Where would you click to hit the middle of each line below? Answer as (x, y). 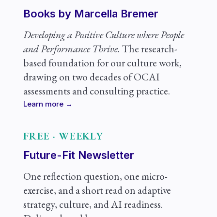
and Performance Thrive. (71, 49)
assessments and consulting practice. (96, 91)
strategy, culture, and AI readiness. (93, 204)
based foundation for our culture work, (102, 63)
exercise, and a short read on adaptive (97, 190)
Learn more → (48, 104)
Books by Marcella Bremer (91, 14)
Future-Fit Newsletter (78, 155)
